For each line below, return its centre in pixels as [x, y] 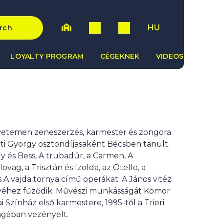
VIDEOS [170, 56]
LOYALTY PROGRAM [47, 56]
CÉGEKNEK [120, 56]
